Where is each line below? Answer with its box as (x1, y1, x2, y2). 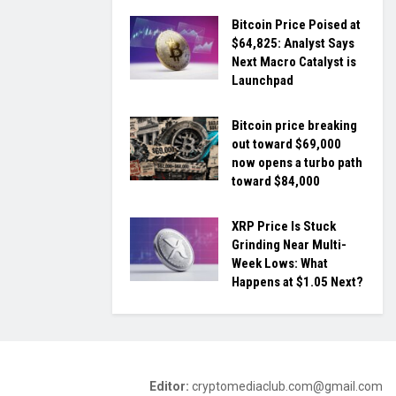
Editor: (149, 379, 192, 394)
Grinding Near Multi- (232, 237, 346, 254)
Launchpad (232, 72, 293, 89)
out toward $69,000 (232, 136, 341, 153)
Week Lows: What (232, 255, 328, 272)
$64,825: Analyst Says (232, 35, 354, 52)
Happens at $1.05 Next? (232, 274, 363, 291)
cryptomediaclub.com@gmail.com (192, 379, 383, 394)
